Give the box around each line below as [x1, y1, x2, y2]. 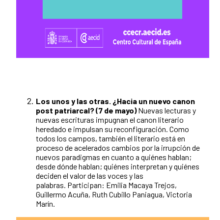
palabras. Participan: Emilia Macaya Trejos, [36, 180, 177, 190]
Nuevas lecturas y [137, 106, 196, 115]
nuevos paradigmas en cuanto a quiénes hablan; [36, 152, 192, 162]
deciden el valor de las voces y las [36, 171, 143, 181]
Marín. [36, 199, 58, 209]
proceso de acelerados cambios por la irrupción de [36, 143, 200, 153]
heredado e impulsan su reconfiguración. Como [36, 124, 189, 134]
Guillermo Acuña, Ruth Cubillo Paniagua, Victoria [36, 190, 192, 199]
